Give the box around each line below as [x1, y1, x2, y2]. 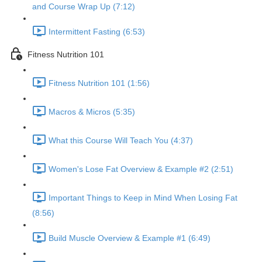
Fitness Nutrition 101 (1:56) [49, 78, 150, 88]
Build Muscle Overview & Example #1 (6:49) [49, 233, 211, 243]
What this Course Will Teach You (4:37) [49, 136, 193, 146]
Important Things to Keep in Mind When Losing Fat [49, 193, 237, 203]
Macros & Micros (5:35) [49, 107, 135, 117]
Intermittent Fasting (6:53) [49, 27, 145, 37]
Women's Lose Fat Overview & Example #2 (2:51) [49, 164, 233, 174]
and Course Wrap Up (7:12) [32, 2, 135, 11]
